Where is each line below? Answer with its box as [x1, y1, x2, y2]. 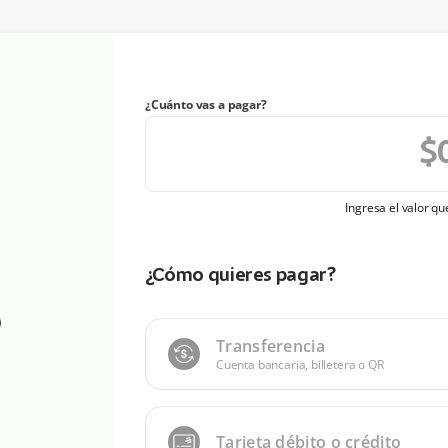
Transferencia [216, 335, 325, 357]
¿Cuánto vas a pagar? [145, 96, 267, 113]
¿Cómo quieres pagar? [145, 266, 336, 286]
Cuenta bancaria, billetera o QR [216, 356, 384, 373]
